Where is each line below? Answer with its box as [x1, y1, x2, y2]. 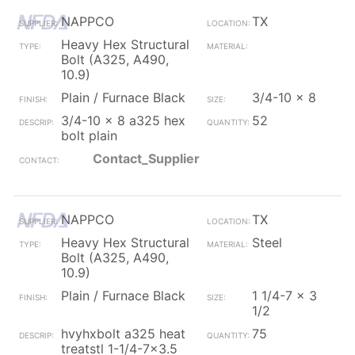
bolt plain [61, 128, 117, 143]
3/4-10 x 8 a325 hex [61, 113, 185, 128]
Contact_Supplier [93, 151, 200, 166]
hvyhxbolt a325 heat [61, 326, 185, 342]
